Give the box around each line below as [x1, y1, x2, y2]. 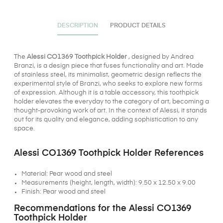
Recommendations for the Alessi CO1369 [14, 204, 191, 214]
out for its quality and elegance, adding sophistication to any [14, 116, 198, 123]
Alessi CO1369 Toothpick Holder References [14, 149, 204, 158]
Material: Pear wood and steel [21, 171, 112, 178]
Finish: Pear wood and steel [21, 189, 106, 196]
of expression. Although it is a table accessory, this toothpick [14, 90, 199, 97]
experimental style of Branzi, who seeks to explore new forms [14, 81, 203, 88]
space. [14, 125, 35, 132]
